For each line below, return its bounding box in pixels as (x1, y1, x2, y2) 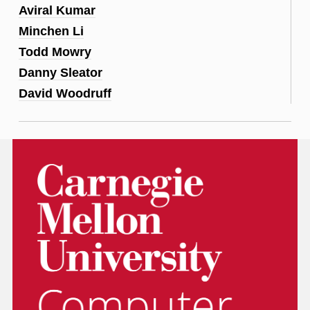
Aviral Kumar (19, 3, 95, 17)
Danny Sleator (19, 65, 102, 80)
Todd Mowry (19, 44, 91, 59)
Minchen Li (19, 24, 84, 38)
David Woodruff (19, 86, 111, 100)
